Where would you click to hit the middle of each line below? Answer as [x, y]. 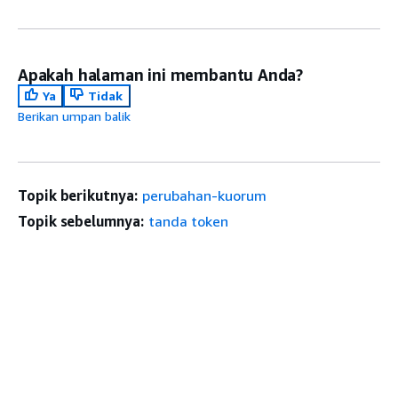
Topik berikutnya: [78, 196]
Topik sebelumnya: [81, 222]
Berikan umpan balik [74, 116]
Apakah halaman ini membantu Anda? [161, 75]
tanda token [188, 222]
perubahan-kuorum [204, 196]
